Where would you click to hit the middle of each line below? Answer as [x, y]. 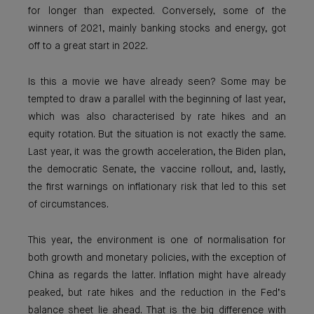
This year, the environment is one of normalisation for [157, 240]
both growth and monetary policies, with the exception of [157, 258]
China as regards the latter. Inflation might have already [157, 275]
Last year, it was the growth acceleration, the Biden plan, [157, 152]
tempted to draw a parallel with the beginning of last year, [157, 100]
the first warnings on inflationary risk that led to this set [157, 187]
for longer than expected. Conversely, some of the [157, 11]
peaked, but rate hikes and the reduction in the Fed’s [157, 293]
